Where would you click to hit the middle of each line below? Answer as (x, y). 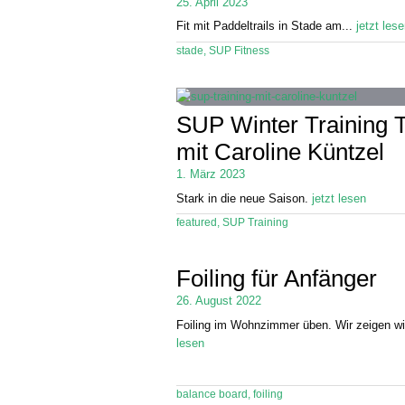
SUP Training (256, 222)
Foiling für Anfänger (277, 279)
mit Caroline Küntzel (281, 152)
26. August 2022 (219, 301)
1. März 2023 (211, 174)
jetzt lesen (339, 198)
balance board (212, 395)
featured (197, 222)
